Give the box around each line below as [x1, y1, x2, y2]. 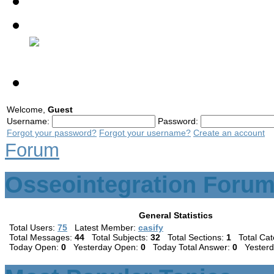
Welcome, [7, 104, 48, 114]
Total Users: [9, 223, 55, 233]
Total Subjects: [84, 232, 150, 243]
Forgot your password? [7, 127, 97, 138]
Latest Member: [67, 223, 136, 233]
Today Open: [9, 242, 61, 253]
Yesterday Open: [66, 242, 141, 253]
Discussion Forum [29, 12, 196, 36]
